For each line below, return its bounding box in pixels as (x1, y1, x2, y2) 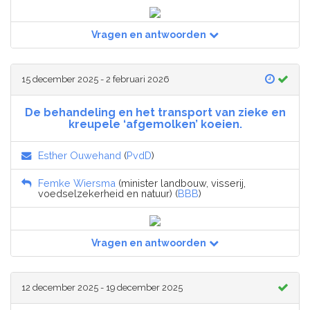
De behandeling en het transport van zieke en (24, 106, 286, 120)
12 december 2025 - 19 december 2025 (21, 282, 183, 293)
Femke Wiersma (38, 177, 116, 190)
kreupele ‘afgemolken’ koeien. (68, 118, 242, 131)
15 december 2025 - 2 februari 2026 (21, 74, 170, 85)
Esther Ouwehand (38, 149, 121, 162)
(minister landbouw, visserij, (116, 177, 246, 190)
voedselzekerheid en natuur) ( (38, 188, 178, 200)
